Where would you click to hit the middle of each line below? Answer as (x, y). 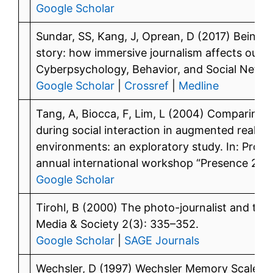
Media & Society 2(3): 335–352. (117, 224)
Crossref (147, 85)
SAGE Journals (162, 240)
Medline (199, 85)
